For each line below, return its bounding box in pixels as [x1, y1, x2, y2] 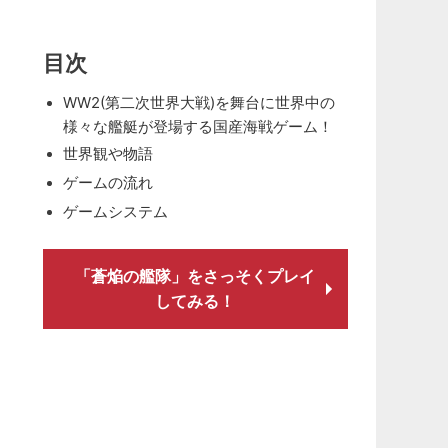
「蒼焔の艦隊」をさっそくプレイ [75, 266, 316, 286]
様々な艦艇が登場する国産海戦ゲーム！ [62, 117, 333, 134]
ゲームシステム [62, 202, 168, 221]
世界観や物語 [62, 144, 153, 163]
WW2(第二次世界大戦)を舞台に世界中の [62, 93, 335, 112]
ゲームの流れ [62, 173, 153, 192]
